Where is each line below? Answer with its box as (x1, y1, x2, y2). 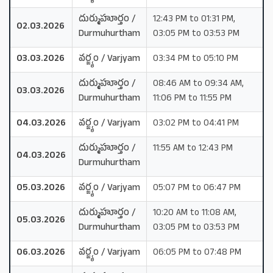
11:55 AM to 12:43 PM (153, 141, 233, 156)
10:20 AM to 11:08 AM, (153, 206, 236, 221)
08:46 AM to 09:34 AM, (153, 77, 244, 91)
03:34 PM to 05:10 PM (153, 52, 238, 66)
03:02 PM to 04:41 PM (153, 116, 239, 131)
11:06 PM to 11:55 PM (153, 91, 232, 106)
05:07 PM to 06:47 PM (153, 181, 241, 196)
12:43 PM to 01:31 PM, (153, 12, 235, 27)
